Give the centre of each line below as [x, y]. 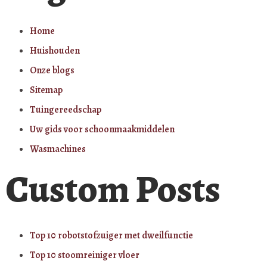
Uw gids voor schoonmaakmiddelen [102, 129]
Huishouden [55, 50]
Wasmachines [58, 149]
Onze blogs [52, 70]
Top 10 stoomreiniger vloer [85, 255]
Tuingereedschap [66, 109]
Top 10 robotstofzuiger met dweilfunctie [111, 235]
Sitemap [46, 90]
